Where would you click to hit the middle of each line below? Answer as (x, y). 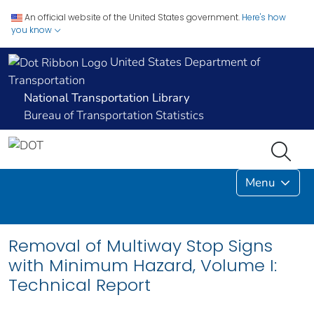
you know (33, 30)
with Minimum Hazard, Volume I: (143, 266)
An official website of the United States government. (132, 17)
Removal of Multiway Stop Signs (141, 246)
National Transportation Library (107, 98)
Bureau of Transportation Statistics (114, 116)
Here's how (264, 17)
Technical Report (80, 285)
